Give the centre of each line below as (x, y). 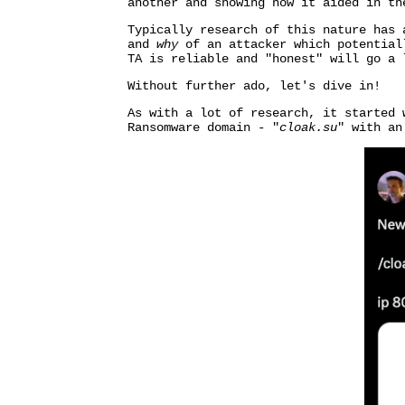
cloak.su (308, 127)
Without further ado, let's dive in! (254, 86)
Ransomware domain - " (203, 127)
